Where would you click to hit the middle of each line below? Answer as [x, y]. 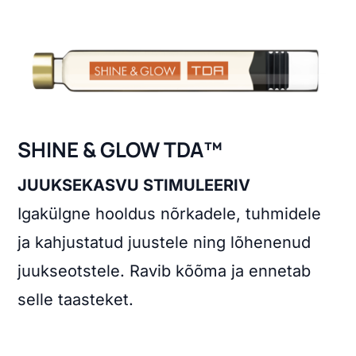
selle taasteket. [76, 300]
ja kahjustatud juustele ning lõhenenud [164, 243]
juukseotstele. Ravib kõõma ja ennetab [164, 271]
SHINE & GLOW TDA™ [120, 150]
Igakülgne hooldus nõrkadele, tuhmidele [170, 214]
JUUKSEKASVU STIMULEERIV [134, 186]
